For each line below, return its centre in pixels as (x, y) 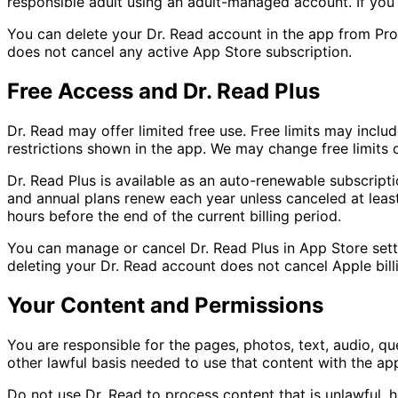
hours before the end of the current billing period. (174, 216)
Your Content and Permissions (165, 306)
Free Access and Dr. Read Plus (163, 92)
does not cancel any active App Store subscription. (179, 52)
